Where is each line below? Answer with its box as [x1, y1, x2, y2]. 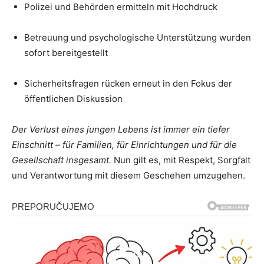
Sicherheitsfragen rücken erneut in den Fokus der [24, 78, 232, 90]
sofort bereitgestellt [24, 47, 108, 59]
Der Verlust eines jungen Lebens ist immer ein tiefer [12, 124, 230, 136]
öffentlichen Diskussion [24, 93, 123, 105]
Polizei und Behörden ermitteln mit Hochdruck [24, 1, 217, 13]
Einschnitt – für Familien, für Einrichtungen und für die [12, 139, 237, 151]
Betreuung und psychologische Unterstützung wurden [24, 32, 251, 44]
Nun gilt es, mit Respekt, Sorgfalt [111, 154, 250, 166]
